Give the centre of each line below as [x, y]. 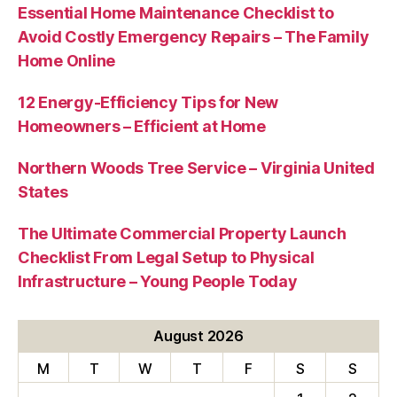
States [43, 191]
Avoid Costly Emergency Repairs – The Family [194, 36]
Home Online [67, 60]
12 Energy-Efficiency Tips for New [148, 102]
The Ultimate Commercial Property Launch [182, 233]
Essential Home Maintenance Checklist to [176, 12]
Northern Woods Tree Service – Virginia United [196, 167]
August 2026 [198, 335]
